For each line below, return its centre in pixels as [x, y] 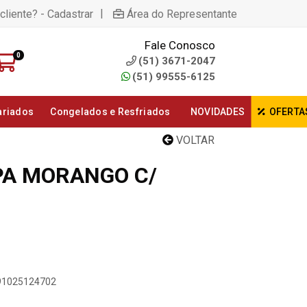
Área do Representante [182, 14]
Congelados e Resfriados [110, 112]
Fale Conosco [180, 45]
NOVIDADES [218, 112]
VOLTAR [194, 140]
